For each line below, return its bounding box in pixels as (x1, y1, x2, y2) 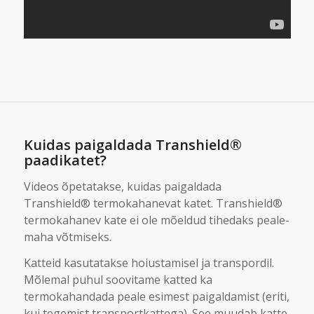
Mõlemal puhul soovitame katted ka (23, 272, 212, 288)
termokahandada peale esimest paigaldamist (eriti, (23, 289, 289, 305)
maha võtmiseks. (23, 228, 111, 245)
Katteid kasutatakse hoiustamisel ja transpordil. (23, 255, 274, 271)
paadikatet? (23, 151, 107, 170)
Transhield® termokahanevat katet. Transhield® (23, 195, 282, 211)
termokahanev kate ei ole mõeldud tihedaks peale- (23, 212, 289, 228)
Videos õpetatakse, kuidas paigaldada (23, 178, 221, 194)
